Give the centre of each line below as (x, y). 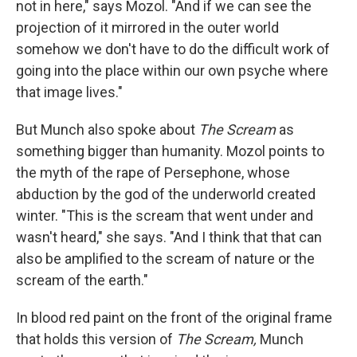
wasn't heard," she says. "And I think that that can (169, 237)
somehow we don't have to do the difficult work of (173, 49)
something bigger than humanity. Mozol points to (170, 151)
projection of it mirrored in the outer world (147, 27)
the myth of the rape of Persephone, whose (153, 172)
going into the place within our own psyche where (172, 70)
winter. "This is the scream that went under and (165, 215)
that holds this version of (96, 339)
